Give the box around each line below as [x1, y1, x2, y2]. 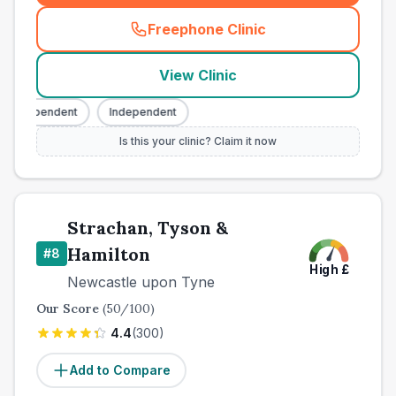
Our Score [36, 301, 103, 316]
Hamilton [67, 243, 150, 265]
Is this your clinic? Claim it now [119, 134, 277, 148]
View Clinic [159, 66, 237, 84]
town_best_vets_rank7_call [202, 29, 394, 48]
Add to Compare [70, 362, 171, 377]
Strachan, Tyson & [67, 217, 228, 239]
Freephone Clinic [148, 20, 266, 38]
